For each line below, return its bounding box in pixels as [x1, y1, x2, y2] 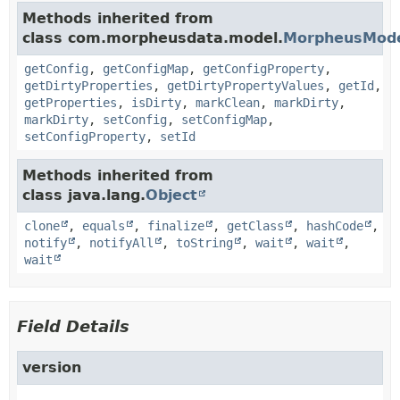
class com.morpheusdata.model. [22, 29, 283, 46]
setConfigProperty [24, 129, 146, 144]
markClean [196, 96, 260, 110]
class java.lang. [22, 187, 146, 204]
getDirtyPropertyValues [167, 79, 324, 93]
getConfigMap [103, 62, 188, 76]
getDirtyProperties [24, 79, 153, 93]
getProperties [24, 96, 117, 110]
